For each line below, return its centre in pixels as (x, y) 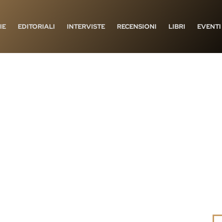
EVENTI (209, 26)
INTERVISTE (86, 26)
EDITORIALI (36, 26)
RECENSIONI (137, 26)
